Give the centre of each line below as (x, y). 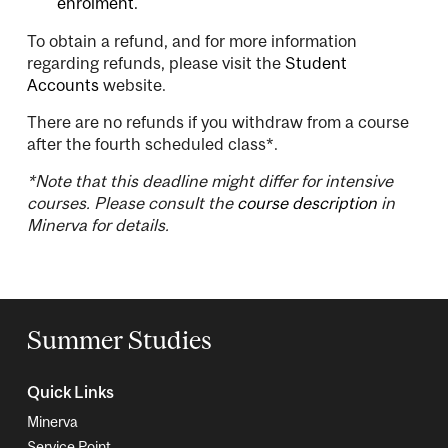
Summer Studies (119, 339)
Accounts (63, 84)
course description (307, 202)
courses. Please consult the (132, 202)
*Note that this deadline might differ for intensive (210, 180)
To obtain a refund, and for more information (192, 40)
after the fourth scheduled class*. (152, 143)
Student (316, 62)
